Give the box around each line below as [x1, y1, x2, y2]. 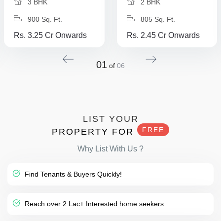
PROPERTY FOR [52, 127, 137, 137]
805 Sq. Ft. [138, 15, 175, 23]
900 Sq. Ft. [26, 15, 62, 23]
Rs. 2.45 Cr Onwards [126, 31, 200, 39]
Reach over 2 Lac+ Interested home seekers [23, 200, 164, 208]
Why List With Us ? [77, 145, 144, 153]
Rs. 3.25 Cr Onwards [14, 31, 87, 39]
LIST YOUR [82, 114, 139, 124]
